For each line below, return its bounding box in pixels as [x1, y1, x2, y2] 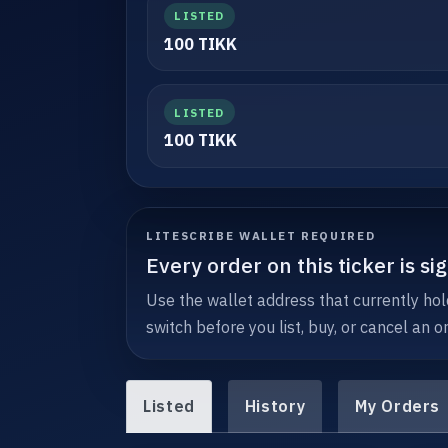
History [244, 396, 306, 417]
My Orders [355, 396, 441, 417]
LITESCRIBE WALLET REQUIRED [146, 227, 376, 243]
